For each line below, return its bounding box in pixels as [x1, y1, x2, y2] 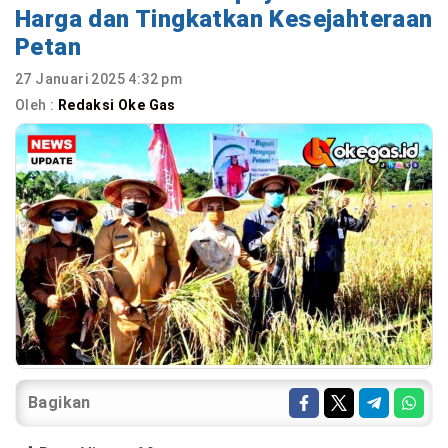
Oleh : [15, 97, 58, 113]
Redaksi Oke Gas [57, 97, 180, 113]
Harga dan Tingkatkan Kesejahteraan [15, 5, 433, 33]
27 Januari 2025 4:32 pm [15, 71, 183, 87]
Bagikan [28, 393, 91, 413]
